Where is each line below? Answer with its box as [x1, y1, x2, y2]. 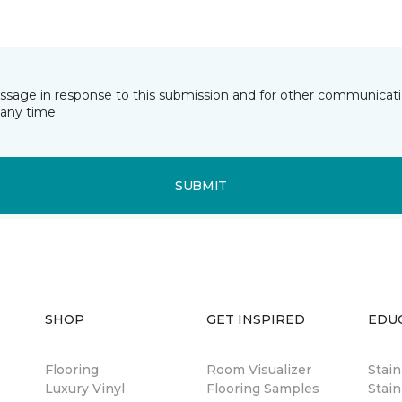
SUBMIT [174, 177, 228, 194]
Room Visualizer [206, 362, 311, 378]
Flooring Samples [206, 380, 319, 397]
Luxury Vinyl [45, 380, 125, 397]
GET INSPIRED [206, 311, 305, 328]
